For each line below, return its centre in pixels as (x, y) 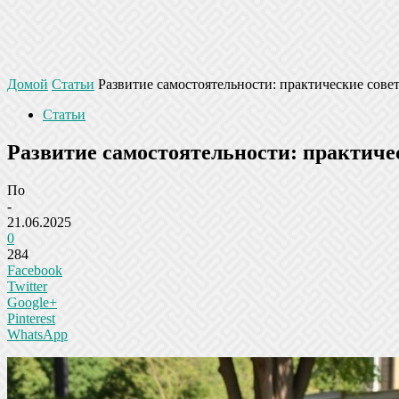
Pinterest (31, 318)
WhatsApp (37, 334)
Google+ (32, 302)
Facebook (35, 270)
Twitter (27, 286)
